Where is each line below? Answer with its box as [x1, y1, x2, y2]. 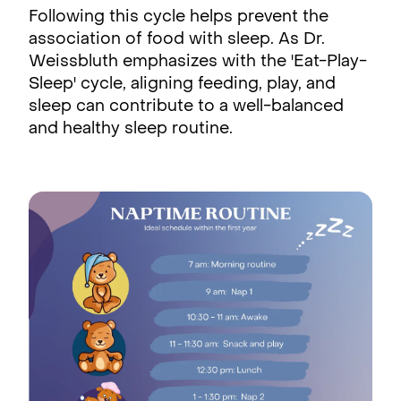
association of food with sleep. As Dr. [29, 31, 325, 47]
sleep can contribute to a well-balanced [29, 98, 344, 115]
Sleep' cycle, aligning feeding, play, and [29, 76, 336, 92]
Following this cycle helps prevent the [29, 9, 328, 25]
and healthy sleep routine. [29, 121, 233, 137]
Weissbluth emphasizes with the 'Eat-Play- [29, 54, 367, 70]
